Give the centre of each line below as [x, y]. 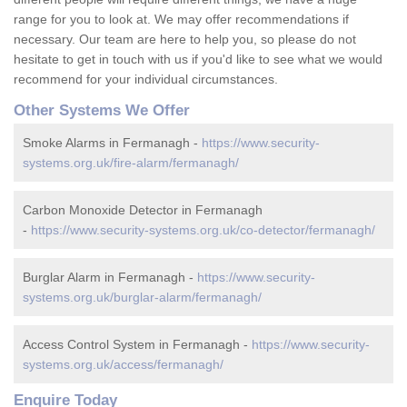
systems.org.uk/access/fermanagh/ [123, 365]
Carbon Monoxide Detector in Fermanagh [143, 210]
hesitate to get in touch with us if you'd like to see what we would [198, 60]
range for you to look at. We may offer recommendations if [181, 20]
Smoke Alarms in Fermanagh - [112, 143]
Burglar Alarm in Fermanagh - [110, 278]
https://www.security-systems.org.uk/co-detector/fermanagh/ [203, 230]
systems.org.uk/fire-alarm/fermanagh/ [131, 163]
